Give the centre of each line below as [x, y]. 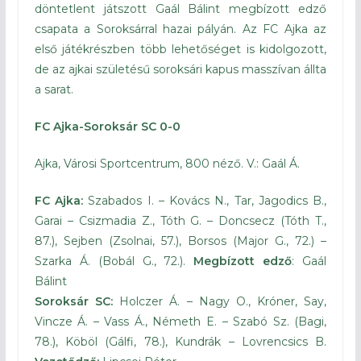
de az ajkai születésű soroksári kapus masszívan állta [180, 70]
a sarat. [54, 90]
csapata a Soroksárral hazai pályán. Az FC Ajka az [180, 29]
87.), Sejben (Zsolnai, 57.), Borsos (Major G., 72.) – [180, 241]
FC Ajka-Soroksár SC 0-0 [109, 127]
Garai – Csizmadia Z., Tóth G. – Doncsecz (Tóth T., [180, 221]
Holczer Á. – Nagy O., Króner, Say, [220, 302]
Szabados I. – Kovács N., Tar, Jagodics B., [205, 201]
